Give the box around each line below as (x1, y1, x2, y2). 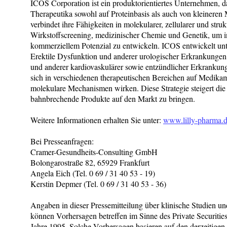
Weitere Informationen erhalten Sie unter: (30, 114, 163, 125)
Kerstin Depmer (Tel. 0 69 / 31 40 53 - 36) (30, 178, 166, 189)
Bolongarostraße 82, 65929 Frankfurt (30, 157, 149, 168)
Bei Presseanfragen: (30, 135, 94, 146)
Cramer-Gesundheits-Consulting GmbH (30, 146, 158, 157)
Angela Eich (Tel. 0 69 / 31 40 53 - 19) (30, 167, 155, 178)
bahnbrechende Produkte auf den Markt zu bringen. (30, 93, 195, 104)
